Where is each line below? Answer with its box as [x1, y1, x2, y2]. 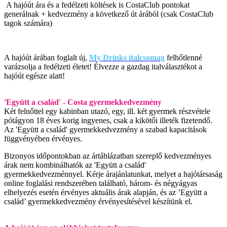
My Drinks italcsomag [89, 53, 165, 62]
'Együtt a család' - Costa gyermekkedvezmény [4, 98, 162, 107]
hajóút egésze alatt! [4, 71, 65, 81]
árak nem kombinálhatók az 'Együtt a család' [4, 161, 146, 170]
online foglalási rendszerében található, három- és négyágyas [4, 179, 197, 188]
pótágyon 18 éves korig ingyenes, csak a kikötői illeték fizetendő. [4, 116, 212, 125]
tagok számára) [4, 19, 52, 28]
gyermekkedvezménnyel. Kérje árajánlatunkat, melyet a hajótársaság [4, 170, 222, 179]
